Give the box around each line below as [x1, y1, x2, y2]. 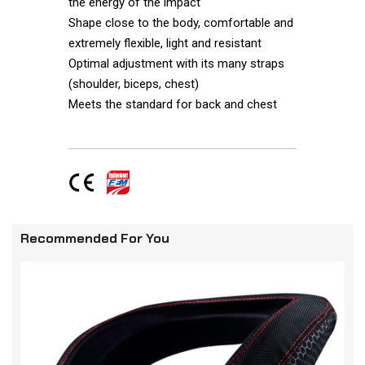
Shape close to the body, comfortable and [68, 15, 293, 31]
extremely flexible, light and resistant [68, 36, 262, 51]
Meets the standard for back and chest [68, 97, 277, 112]
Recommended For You [20, 230, 169, 248]
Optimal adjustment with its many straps [68, 56, 284, 72]
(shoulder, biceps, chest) [68, 77, 199, 92]
